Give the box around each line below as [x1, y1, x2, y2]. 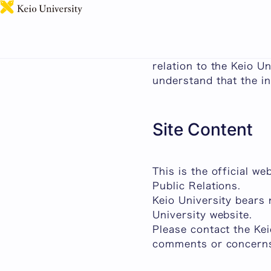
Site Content [152, 119, 253, 140]
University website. [152, 210, 253, 220]
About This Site [152, 32, 235, 42]
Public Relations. [152, 181, 241, 191]
